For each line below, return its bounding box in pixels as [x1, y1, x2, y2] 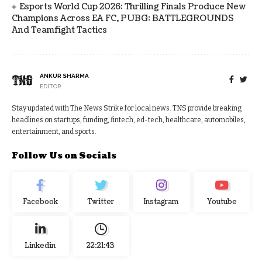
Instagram [143, 196, 180, 207]
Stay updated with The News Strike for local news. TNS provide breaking [12, 104, 242, 112]
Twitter [87, 196, 114, 207]
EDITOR [40, 82, 61, 89]
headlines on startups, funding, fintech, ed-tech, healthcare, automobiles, [12, 115, 246, 124]
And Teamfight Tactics [12, 24, 107, 36]
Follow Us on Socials [12, 150, 116, 161]
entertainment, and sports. [12, 127, 96, 136]
